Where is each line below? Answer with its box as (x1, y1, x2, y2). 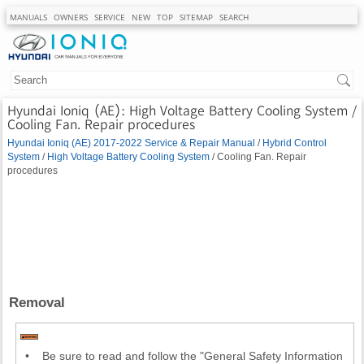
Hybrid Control (262, 136, 327, 148)
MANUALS (10, 11, 47, 23)
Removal (9, 294, 65, 310)
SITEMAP (180, 11, 213, 23)
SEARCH (219, 11, 249, 23)
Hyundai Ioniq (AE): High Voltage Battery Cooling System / (7, 101, 357, 119)
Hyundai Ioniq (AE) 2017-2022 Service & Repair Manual (7, 136, 255, 148)
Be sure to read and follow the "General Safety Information (42, 349, 343, 362)
